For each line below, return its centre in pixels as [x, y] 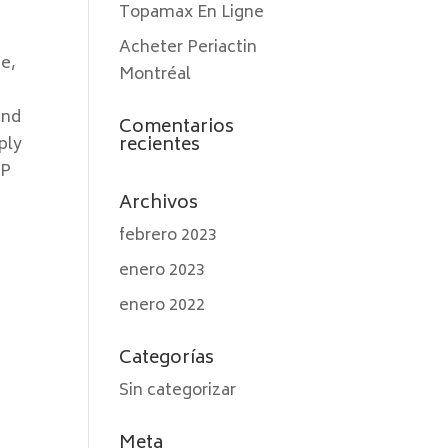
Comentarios [177, 128]
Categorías [167, 359]
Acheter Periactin [188, 48]
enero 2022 [162, 306]
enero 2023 [162, 271]
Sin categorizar [178, 391]
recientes [160, 146]
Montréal [155, 75]
